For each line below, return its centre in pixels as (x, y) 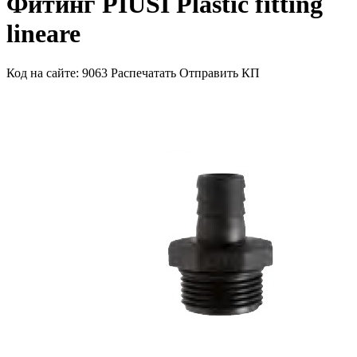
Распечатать (143, 73)
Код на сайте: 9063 (57, 73)
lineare (43, 34)
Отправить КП (220, 73)
